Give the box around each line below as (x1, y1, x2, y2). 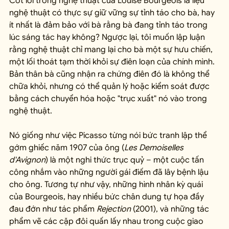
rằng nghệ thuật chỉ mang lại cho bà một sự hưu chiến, (9, 44, 215, 55)
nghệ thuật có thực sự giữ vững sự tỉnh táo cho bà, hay (9, 7, 217, 18)
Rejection (97, 203, 131, 214)
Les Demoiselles (124, 142, 186, 153)
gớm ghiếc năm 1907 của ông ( (9, 142, 124, 153)
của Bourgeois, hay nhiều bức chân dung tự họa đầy (9, 191, 206, 202)
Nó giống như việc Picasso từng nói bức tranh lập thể (9, 130, 209, 141)
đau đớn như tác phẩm (9, 203, 97, 214)
